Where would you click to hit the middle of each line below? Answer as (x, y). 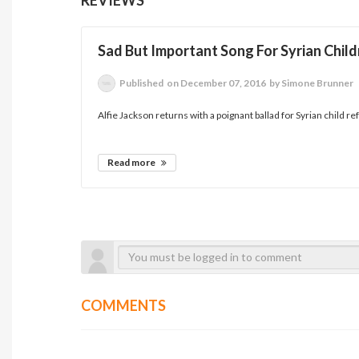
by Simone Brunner (311, 83)
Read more (133, 162)
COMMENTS (124, 305)
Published (143, 83)
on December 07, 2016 (216, 83)
